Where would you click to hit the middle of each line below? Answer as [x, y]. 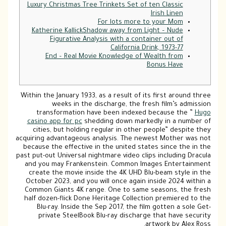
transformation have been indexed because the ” [115, 114]
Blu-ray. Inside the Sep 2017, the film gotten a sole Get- [124, 208]
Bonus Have [165, 65]
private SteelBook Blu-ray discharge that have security [124, 217]
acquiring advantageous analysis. [68, 139]
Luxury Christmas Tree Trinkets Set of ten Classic [105, 5]
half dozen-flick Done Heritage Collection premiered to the [117, 200]
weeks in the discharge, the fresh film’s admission [131, 105]
